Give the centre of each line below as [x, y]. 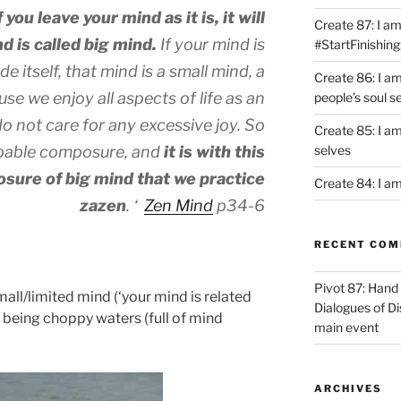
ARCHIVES [348, 388]
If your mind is [211, 44]
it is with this [215, 151]
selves [332, 149]
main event [346, 327]
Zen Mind [179, 205]
